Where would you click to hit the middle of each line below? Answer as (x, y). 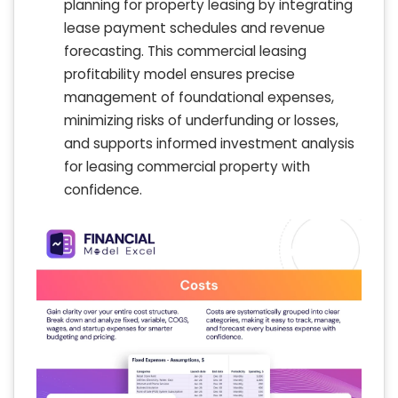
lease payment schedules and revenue (195, 28)
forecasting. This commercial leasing (185, 52)
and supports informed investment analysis (209, 144)
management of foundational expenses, (199, 98)
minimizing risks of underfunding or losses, (201, 121)
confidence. (103, 190)
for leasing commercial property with (187, 167)
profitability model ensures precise (179, 75)
